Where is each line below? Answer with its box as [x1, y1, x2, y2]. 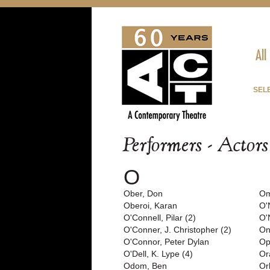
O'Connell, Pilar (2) [124, 213, 196, 222]
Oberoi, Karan [124, 201, 177, 210]
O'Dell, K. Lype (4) [124, 249, 193, 259]
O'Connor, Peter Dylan [124, 237, 209, 246]
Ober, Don [124, 189, 163, 198]
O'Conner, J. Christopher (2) [124, 225, 231, 234]
